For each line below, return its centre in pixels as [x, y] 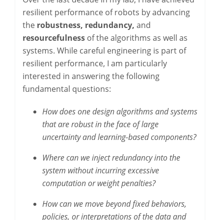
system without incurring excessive [101, 170]
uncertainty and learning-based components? [119, 137]
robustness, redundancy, [86, 25]
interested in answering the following [91, 76]
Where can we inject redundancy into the [111, 158]
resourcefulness [54, 38]
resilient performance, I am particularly [95, 63]
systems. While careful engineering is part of [104, 51]
